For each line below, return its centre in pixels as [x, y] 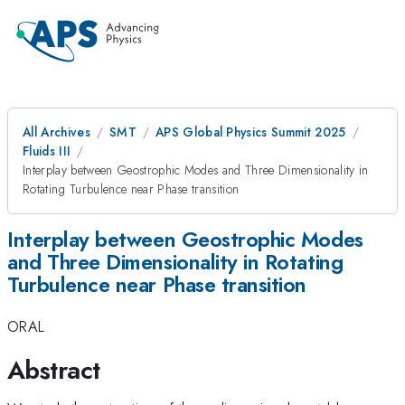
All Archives [57, 132]
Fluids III [47, 151]
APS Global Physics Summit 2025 [250, 132]
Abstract [54, 370]
